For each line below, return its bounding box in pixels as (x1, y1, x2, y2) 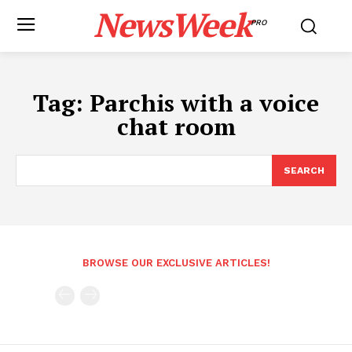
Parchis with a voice (90, 87, 319, 119)
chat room (116, 111, 236, 142)
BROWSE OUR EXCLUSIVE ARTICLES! (82, 257, 270, 269)
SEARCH (284, 165, 324, 176)
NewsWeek (93, 2, 251, 46)
